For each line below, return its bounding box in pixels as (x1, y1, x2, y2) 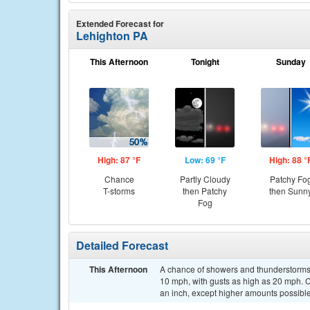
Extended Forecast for (76, 17, 164, 30)
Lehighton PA (76, 28, 148, 44)
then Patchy (183, 185, 227, 197)
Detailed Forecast (76, 237, 168, 253)
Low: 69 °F (184, 154, 226, 166)
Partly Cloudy (179, 173, 230, 185)
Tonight (190, 55, 219, 68)
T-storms (103, 185, 135, 197)
